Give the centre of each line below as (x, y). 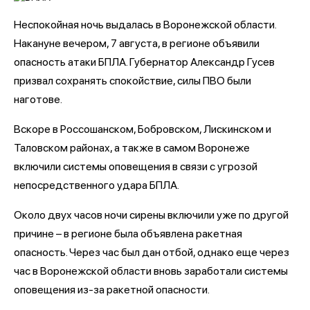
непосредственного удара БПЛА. (97, 185)
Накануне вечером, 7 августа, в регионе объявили (137, 43)
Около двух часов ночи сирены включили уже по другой (151, 215)
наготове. (38, 99)
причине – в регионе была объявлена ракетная (128, 234)
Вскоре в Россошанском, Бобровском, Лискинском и (143, 129)
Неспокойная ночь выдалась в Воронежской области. (145, 25)
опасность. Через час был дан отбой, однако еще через (152, 252)
